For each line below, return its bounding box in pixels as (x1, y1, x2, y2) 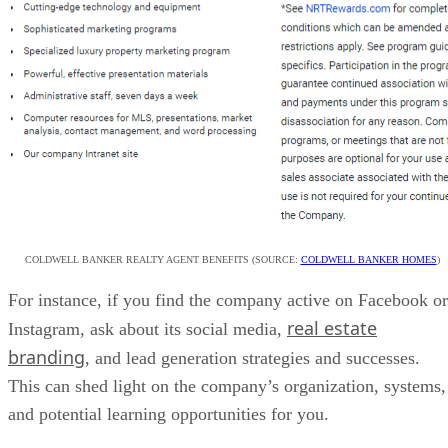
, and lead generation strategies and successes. (85, 348, 420, 369)
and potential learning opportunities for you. (8, 404, 329, 425)
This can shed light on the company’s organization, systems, (8, 376, 446, 397)
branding (8, 345, 85, 370)
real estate (287, 316, 377, 341)
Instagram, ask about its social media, (8, 319, 287, 340)
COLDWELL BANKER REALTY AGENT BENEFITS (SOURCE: (24, 254, 301, 266)
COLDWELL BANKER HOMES (300, 254, 437, 266)
